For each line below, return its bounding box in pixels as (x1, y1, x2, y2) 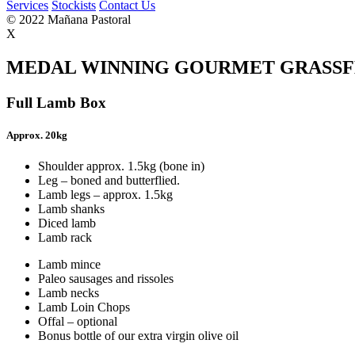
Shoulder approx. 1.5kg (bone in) (38, 159, 204, 174)
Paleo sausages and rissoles (38, 272, 174, 286)
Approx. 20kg (6, 128, 67, 141)
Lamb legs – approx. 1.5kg (38, 188, 173, 202)
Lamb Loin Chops (38, 300, 130, 315)
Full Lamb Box (6, 94, 106, 111)
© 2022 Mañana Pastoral (6, 12, 131, 26)
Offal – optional (38, 315, 117, 329)
